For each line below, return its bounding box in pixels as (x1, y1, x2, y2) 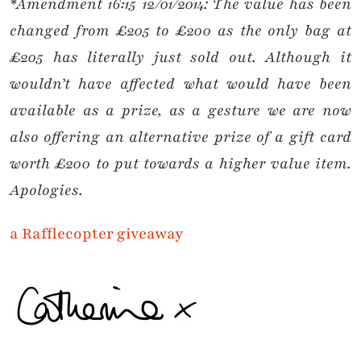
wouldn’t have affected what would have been (10, 73, 351, 95)
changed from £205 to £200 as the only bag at (10, 20, 351, 42)
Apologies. (10, 180, 83, 201)
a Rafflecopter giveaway (10, 223, 183, 245)
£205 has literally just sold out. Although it (10, 47, 351, 68)
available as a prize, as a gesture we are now (10, 100, 351, 122)
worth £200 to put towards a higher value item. (10, 153, 351, 175)
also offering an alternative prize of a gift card (10, 127, 351, 148)
